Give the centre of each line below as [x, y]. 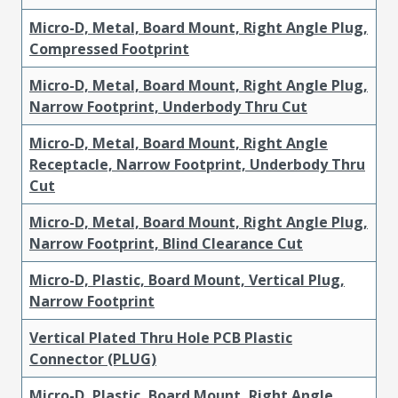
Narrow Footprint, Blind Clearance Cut [166, 243]
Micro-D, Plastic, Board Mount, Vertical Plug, [187, 279]
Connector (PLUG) [93, 358]
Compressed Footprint [109, 48]
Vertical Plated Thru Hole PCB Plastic [161, 337]
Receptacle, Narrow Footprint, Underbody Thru [197, 164]
